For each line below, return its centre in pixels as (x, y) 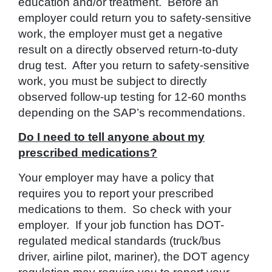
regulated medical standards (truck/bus (120, 240)
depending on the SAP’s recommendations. (132, 112)
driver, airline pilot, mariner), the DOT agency (134, 256)
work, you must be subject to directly (113, 81)
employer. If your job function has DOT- (121, 225)
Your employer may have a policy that (116, 177)
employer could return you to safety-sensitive (135, 18)
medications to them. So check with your (125, 209)
